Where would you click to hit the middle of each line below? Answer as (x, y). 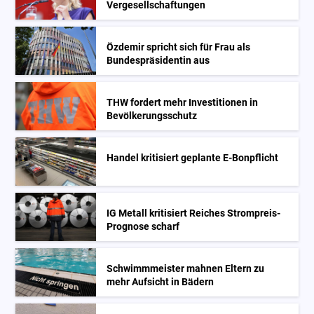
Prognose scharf (143, 226)
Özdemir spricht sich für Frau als (179, 47)
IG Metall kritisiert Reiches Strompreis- (194, 213)
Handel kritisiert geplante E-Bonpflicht (193, 158)
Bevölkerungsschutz (152, 116)
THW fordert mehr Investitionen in (183, 102)
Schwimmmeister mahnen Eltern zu (186, 268)
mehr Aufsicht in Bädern (161, 282)
